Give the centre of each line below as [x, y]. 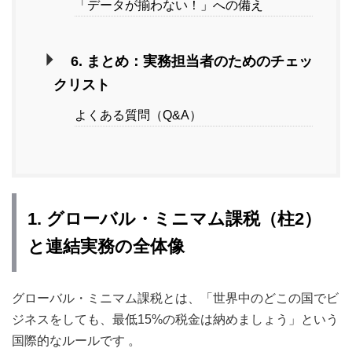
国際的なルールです [70, 341]
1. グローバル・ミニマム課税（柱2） [174, 219]
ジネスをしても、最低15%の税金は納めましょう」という [175, 319]
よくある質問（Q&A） [138, 115]
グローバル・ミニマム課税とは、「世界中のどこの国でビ [175, 298]
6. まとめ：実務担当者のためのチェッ [191, 62]
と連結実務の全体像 [106, 246]
